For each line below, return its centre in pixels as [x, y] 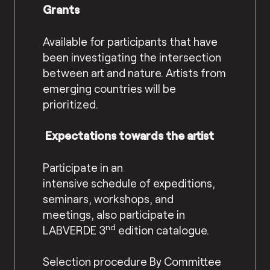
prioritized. [73, 104]
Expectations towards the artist [130, 136]
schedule [114, 183]
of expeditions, [176, 183]
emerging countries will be [110, 88]
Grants [63, 10]
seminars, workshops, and [108, 198]
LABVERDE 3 [74, 230]
